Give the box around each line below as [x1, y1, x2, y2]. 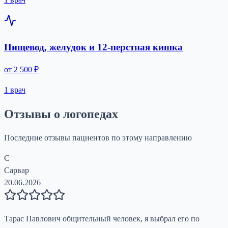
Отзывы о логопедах [4, 107, 118, 121]
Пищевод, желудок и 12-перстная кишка [4, 41, 183, 52]
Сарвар [4, 166, 29, 175]
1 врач [4, 85, 25, 95]
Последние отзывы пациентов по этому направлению [4, 133, 192, 142]
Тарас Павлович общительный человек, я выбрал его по [4, 214, 199, 223]
